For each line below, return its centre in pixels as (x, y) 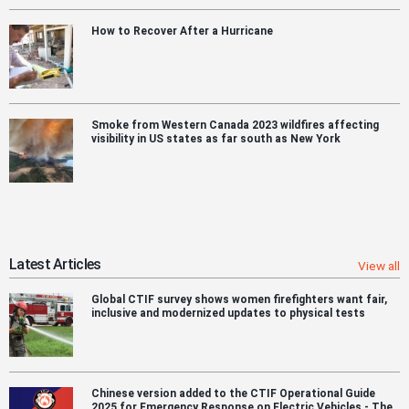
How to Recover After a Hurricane (182, 31)
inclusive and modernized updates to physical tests (228, 314)
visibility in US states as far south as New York (216, 139)
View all (379, 266)
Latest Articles (55, 265)
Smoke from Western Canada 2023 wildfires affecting (235, 126)
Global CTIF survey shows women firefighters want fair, (239, 300)
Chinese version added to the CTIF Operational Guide (233, 394)
